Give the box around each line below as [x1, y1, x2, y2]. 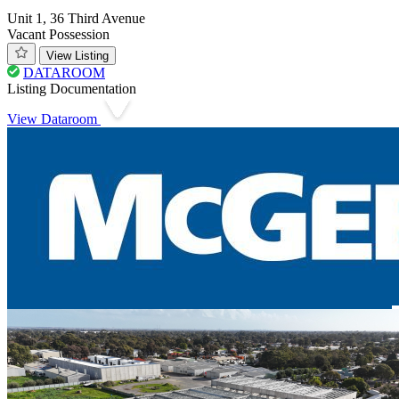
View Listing [46, 49, 109, 63]
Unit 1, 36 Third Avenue [7, 11, 145, 27]
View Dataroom [7, 111, 101, 127]
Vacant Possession [7, 27, 110, 43]
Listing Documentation [7, 81, 136, 97]
